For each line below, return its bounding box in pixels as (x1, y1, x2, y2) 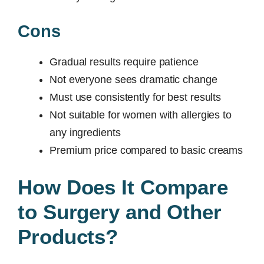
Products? (18, 225, 118, 248)
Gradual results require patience (49, 55, 199, 68)
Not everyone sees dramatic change (49, 73, 217, 85)
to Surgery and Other (18, 200, 222, 223)
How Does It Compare (18, 175, 229, 199)
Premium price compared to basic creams (49, 144, 243, 156)
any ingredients (49, 126, 121, 138)
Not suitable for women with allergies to (49, 108, 232, 121)
